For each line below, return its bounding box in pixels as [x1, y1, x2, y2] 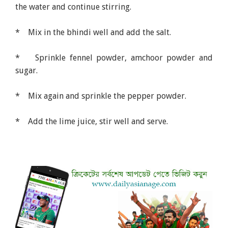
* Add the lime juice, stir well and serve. [15, 117, 168, 127]
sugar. [15, 66, 38, 76]
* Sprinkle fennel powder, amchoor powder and [15, 53, 213, 63]
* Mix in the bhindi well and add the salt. [15, 27, 172, 38]
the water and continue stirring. [15, 2, 132, 12]
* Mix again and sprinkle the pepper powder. [15, 91, 187, 101]
